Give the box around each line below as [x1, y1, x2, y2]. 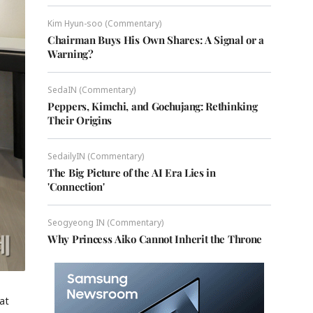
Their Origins [48, 113, 112, 127]
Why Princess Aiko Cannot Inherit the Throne [48, 232, 263, 246]
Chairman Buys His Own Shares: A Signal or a [48, 33, 265, 47]
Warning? [48, 47, 94, 61]
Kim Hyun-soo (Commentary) [48, 17, 161, 29]
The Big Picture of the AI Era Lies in [48, 166, 216, 180]
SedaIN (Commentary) [48, 84, 136, 96]
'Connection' [48, 180, 105, 194]
